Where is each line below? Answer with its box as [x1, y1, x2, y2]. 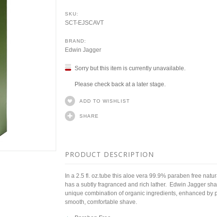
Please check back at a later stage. [75, 81, 166, 88]
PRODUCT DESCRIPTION [65, 150, 154, 159]
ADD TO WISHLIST [79, 98, 130, 104]
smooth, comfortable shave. [65, 199, 137, 205]
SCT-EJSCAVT [65, 19, 104, 26]
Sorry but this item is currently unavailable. [75, 65, 186, 72]
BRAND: [65, 38, 86, 44]
